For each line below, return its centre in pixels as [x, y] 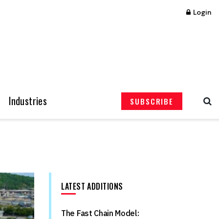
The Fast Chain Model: [100, 213]
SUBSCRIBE [152, 101]
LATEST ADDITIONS [92, 186]
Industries [28, 101]
